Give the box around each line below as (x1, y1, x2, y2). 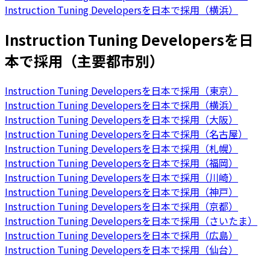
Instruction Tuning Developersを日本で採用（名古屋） (5, 127, 248, 142)
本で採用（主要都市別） (5, 50, 164, 72)
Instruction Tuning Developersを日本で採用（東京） (5, 83, 238, 98)
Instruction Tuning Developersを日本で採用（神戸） (5, 184, 238, 199)
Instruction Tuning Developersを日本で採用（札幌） (5, 141, 238, 156)
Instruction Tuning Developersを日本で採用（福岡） (5, 155, 238, 171)
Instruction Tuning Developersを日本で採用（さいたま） (5, 213, 257, 228)
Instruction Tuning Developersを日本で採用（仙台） (5, 242, 238, 257)
